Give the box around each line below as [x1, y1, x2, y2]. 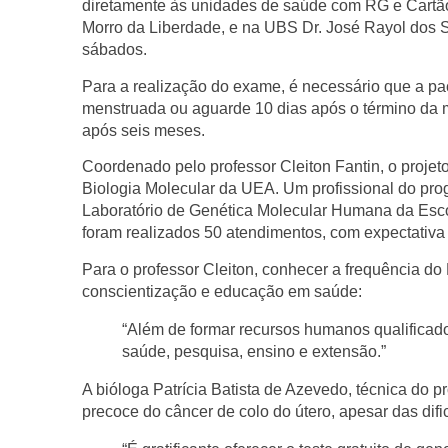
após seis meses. [82, 121, 205, 139]
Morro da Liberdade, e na [82, 19, 264, 37]
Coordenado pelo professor [82, 158, 280, 176]
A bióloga [82, 380, 153, 398]
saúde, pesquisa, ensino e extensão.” [122, 342, 386, 360]
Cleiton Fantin [280, 158, 380, 176]
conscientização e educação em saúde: [82, 282, 362, 300]
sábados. [82, 41, 147, 59]
